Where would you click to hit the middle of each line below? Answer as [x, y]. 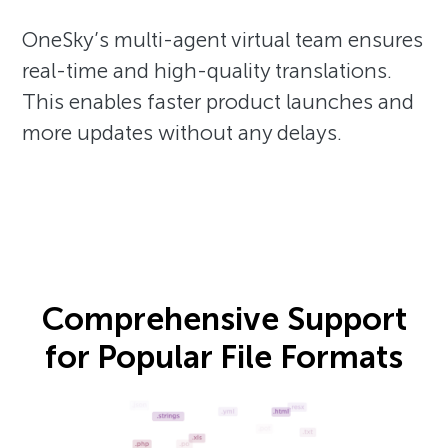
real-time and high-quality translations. [207, 70]
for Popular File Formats [224, 356]
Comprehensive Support [224, 318]
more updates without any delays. [182, 132]
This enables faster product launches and [218, 101]
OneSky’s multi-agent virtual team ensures [223, 39]
